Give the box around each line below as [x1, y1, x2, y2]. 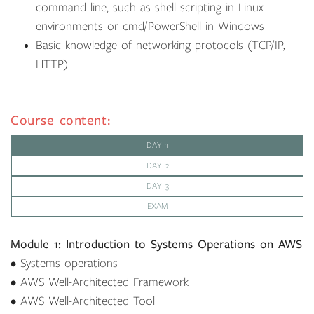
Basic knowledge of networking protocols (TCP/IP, [36, 39, 285, 52]
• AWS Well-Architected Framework [11, 276, 189, 289]
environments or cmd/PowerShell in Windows [36, 20, 264, 33]
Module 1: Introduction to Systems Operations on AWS [11, 238, 302, 251]
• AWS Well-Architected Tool [11, 295, 155, 308]
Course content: [11, 114, 111, 128]
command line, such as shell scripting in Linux [36, 1, 264, 14]
